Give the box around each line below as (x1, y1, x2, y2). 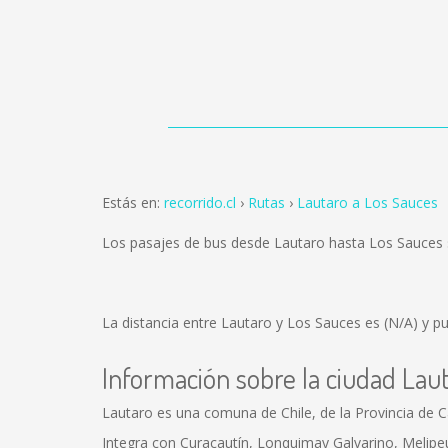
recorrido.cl (164, 193, 236, 212)
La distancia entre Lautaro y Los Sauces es (102, 313, 384, 332)
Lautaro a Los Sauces (297, 193, 438, 212)
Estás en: (102, 193, 164, 212)
